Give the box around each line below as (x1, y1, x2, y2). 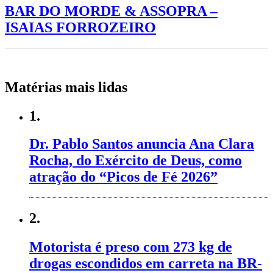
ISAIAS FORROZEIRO (5, 19, 156, 35)
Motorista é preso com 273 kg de (29, 239, 232, 255)
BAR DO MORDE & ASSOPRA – (5, 2, 218, 19)
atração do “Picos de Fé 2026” (29, 169, 218, 185)
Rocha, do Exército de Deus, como (29, 152, 242, 169)
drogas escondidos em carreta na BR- (29, 255, 262, 272)
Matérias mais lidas (5, 79, 127, 95)
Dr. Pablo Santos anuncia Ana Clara (29, 136, 254, 152)
